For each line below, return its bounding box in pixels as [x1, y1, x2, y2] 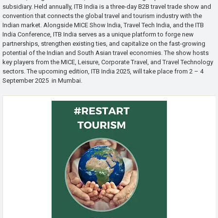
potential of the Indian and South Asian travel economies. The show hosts [2, 49, 209, 56]
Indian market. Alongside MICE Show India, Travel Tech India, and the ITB [2, 21, 204, 29]
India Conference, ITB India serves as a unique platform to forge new [2, 30, 194, 38]
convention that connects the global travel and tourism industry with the [2, 12, 202, 19]
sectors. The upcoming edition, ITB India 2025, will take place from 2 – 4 [2, 67, 203, 75]
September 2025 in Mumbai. [2, 76, 82, 84]
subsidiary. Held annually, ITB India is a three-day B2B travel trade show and [2, 2, 211, 10]
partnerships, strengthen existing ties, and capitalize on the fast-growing [2, 39, 205, 47]
